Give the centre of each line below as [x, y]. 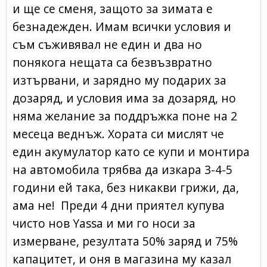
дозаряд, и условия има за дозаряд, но [124, 98]
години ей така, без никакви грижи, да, [126, 187]
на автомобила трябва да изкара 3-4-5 [122, 169]
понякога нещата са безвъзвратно [112, 62]
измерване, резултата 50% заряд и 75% [125, 241]
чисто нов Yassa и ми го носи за [104, 223]
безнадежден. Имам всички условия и [122, 26]
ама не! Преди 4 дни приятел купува [119, 205]
